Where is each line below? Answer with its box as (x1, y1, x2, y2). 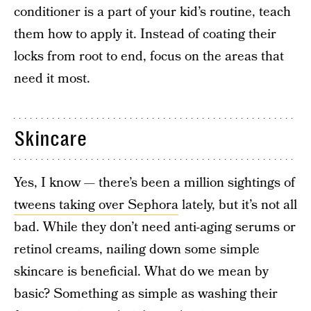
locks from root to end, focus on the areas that (14, 47, 284, 66)
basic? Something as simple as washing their (14, 285, 278, 303)
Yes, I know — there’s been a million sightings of (14, 174, 295, 192)
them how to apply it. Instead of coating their (14, 25, 276, 44)
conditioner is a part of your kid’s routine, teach (14, 3, 291, 22)
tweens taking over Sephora (14, 196, 178, 215)
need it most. (14, 69, 90, 88)
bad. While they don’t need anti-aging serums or (14, 218, 296, 237)
